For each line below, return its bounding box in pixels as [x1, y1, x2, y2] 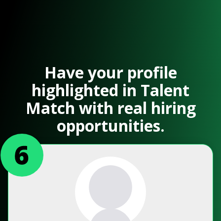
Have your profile [44, 62, 177, 83]
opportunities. [56, 115, 165, 137]
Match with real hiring [25, 97, 196, 119]
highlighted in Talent [32, 79, 189, 101]
